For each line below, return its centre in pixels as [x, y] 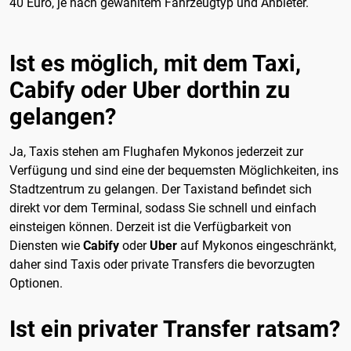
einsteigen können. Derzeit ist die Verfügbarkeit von [150, 226]
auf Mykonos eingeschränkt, [257, 245]
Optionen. [36, 283]
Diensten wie [46, 245]
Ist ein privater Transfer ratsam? [175, 329]
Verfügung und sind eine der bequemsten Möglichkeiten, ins [174, 170]
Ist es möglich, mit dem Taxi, [155, 63]
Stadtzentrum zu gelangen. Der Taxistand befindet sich [161, 189]
